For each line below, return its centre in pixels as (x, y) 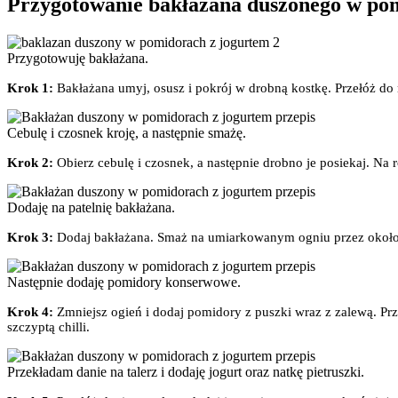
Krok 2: (32, 163)
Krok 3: (32, 238)
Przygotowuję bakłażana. (78, 59)
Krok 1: (32, 88)
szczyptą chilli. (48, 327)
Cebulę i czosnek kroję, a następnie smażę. (127, 133)
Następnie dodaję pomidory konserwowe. (124, 283)
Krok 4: (30, 312)
